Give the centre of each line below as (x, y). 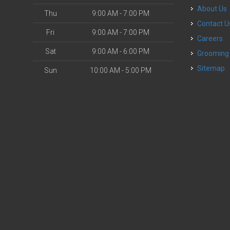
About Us (215, 9)
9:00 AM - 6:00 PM (121, 51)
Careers (213, 39)
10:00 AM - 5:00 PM (121, 70)
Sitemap (211, 68)
